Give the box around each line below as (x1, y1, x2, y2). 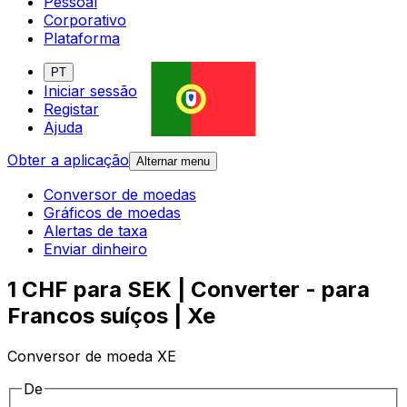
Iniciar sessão (44, 82, 137, 101)
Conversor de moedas (44, 185, 196, 204)
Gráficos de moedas (44, 203, 181, 223)
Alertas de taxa (44, 222, 147, 241)
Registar (44, 100, 99, 119)
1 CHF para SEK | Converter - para (7, 276, 370, 303)
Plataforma (44, 29, 120, 48)
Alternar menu (136, 154, 210, 169)
